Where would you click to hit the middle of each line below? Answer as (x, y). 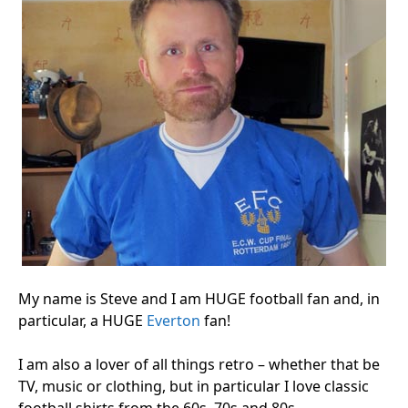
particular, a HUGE (82, 320)
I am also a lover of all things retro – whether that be (199, 364)
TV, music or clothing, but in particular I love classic (194, 386)
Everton (175, 320)
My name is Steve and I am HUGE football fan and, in (199, 298)
